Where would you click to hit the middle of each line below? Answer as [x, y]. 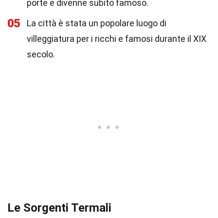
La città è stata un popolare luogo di [97, 23]
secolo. [41, 54]
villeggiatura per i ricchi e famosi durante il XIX [117, 39]
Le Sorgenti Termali [59, 208]
